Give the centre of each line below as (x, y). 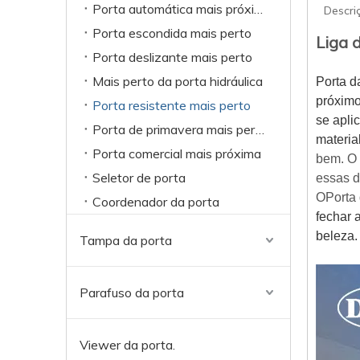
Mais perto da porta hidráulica (178, 81)
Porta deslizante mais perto (172, 57)
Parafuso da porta (132, 292)
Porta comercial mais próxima (177, 153)
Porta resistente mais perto (172, 105)
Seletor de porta (139, 178)
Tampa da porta (126, 240)
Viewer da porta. (127, 345)
